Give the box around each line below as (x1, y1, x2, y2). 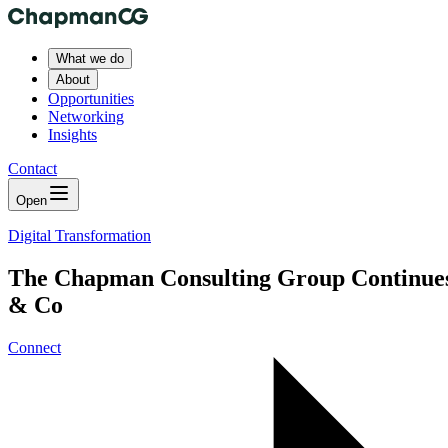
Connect (8, 338, 61, 356)
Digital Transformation (8, 227, 151, 244)
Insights (48, 126, 97, 143)
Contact (8, 160, 57, 177)
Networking (48, 108, 124, 125)
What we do (56, 51, 124, 66)
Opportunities (48, 90, 134, 107)
